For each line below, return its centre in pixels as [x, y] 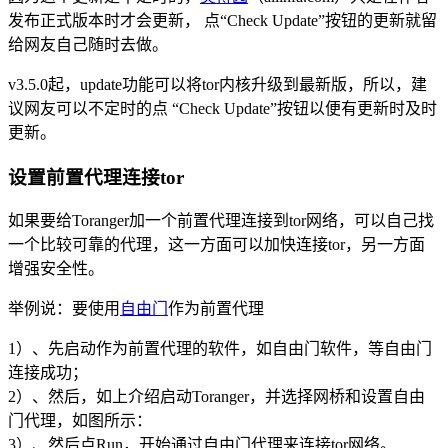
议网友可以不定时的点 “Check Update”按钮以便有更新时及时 [222, 108]
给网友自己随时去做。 [88, 44]
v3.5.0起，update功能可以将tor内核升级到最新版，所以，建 [217, 84]
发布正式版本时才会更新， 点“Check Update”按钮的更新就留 [222, 20]
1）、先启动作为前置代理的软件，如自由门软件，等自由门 [220, 349]
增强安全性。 [56, 269]
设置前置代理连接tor [96, 177]
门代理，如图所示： [80, 421]
